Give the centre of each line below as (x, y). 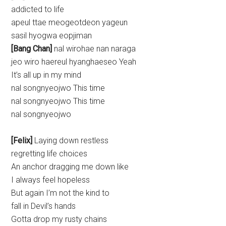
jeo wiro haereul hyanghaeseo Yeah (74, 62)
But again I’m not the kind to (61, 193)
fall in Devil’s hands (44, 206)
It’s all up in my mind (46, 75)
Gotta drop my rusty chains (59, 219)
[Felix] (22, 141)
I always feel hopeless (51, 180)
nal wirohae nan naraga (94, 49)
